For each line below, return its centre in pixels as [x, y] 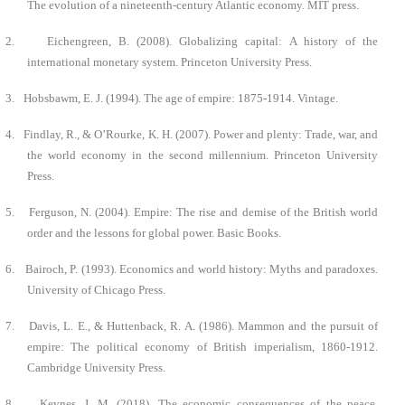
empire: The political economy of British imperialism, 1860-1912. [202, 346]
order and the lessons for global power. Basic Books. [154, 232]
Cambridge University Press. [96, 367]
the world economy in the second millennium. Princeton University [202, 155]
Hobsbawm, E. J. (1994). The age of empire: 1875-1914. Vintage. [181, 98]
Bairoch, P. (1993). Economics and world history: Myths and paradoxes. [202, 268]
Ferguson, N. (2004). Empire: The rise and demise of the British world [203, 212]
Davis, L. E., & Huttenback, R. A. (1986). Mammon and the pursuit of [204, 325]
